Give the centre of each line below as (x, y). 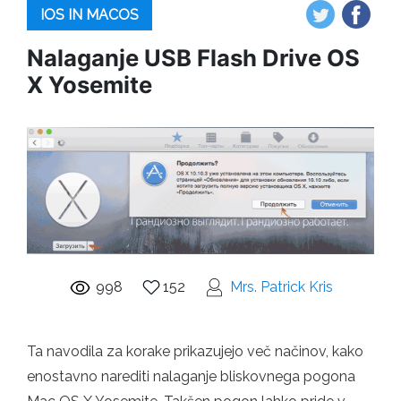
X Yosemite (90, 85)
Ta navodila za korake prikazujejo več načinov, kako (195, 351)
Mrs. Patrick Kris (281, 286)
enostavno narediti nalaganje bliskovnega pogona (191, 376)
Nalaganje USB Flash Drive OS (193, 58)
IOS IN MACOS (90, 15)
